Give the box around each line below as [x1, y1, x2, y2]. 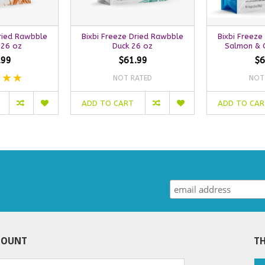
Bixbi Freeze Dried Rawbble [82, 31, 183, 41]
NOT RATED [113, 73, 152, 82]
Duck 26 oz [112, 41, 153, 50]
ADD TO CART [82, 99, 134, 108]
